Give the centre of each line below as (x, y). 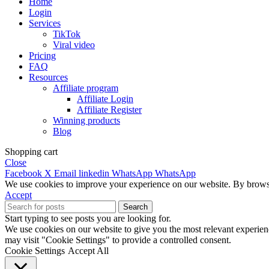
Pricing (42, 56)
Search (135, 207)
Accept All (88, 251)
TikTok (67, 34)
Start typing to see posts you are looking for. (88, 219)
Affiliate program (86, 88)
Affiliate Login (105, 99)
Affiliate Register (109, 110)
